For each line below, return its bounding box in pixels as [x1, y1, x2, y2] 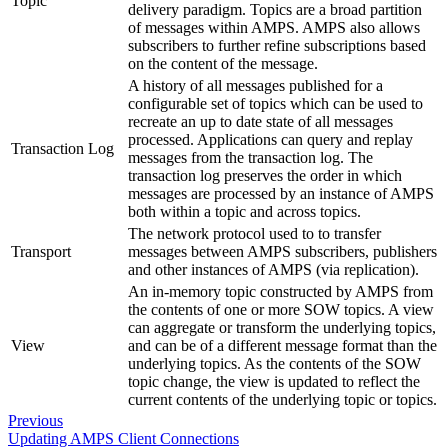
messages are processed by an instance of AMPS [128, 184, 434, 202]
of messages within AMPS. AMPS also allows [128, 18, 420, 36]
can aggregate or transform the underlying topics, [128, 318, 436, 336]
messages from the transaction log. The [128, 148, 373, 166]
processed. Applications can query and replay [128, 130, 413, 148]
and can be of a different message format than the [128, 336, 437, 354]
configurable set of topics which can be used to [128, 94, 423, 112]
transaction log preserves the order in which [128, 166, 402, 184]
